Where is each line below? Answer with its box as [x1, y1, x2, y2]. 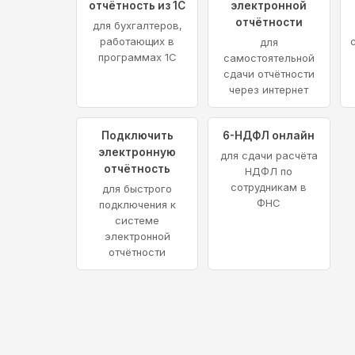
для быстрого [102, 182, 173, 196]
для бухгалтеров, [92, 19, 182, 32]
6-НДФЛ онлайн [223, 129, 315, 143]
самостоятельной [223, 52, 315, 65]
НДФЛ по [245, 165, 293, 178]
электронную [98, 146, 177, 159]
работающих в [100, 35, 175, 48]
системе [115, 214, 160, 227]
